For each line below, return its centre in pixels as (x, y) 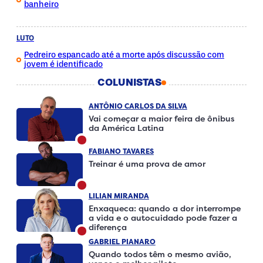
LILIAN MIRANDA (119, 196)
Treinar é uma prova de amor (147, 163)
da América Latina (126, 128)
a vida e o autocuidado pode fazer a (163, 218)
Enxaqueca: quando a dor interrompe (164, 208)
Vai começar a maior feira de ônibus (161, 119)
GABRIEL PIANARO (122, 242)
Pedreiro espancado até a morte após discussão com (124, 55)
